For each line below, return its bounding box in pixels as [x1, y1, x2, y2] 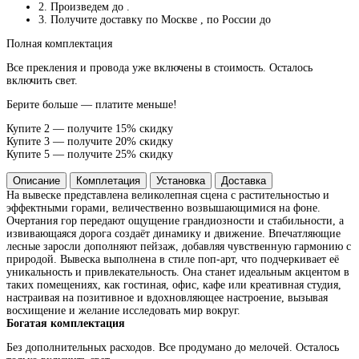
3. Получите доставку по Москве [38, 13, 200, 26]
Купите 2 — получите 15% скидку [6, 122, 173, 135]
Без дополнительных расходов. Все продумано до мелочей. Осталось [6, 341, 339, 353]
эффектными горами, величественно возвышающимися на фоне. [6, 201, 321, 214]
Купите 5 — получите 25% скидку [6, 147, 173, 160]
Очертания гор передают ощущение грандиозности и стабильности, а [6, 214, 344, 227]
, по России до [200, 13, 271, 26]
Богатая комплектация [6, 317, 125, 329]
